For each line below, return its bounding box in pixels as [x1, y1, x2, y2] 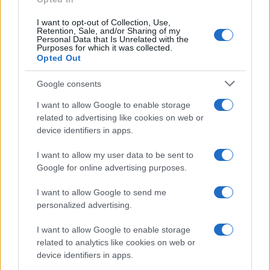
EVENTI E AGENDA [20, 204, 86, 212]
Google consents [37, 78, 101, 89]
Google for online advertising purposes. [37, 163, 187, 172]
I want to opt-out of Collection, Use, [37, 17, 171, 27]
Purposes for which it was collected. [37, 43, 172, 52]
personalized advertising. [37, 200, 132, 210]
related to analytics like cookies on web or [37, 237, 195, 247]
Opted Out [37, 53, 81, 63]
